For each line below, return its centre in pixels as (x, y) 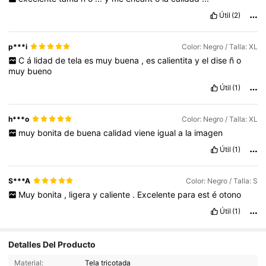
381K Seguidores (110, 257)
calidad (118, 132)
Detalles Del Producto (52, 245)
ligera (80, 194)
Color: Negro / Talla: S (221, 180)
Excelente (157, 194)
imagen (208, 132)
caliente (116, 194)
